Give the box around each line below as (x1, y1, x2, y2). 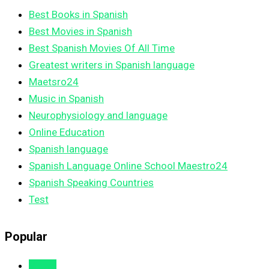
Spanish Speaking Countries (29, 177, 154, 189)
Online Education (29, 126, 104, 139)
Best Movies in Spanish (29, 25, 132, 38)
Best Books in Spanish (29, 8, 128, 21)
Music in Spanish (29, 92, 104, 105)
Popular (5, 229, 47, 244)
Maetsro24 (29, 76, 79, 88)
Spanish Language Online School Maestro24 (29, 160, 228, 172)
